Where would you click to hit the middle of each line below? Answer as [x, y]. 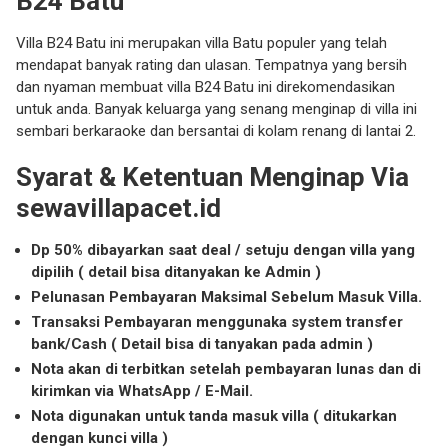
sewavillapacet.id [118, 207]
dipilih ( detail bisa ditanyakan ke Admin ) [176, 271]
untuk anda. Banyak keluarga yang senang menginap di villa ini [216, 108]
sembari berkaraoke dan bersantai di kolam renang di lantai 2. [216, 130]
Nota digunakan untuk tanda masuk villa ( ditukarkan [214, 415]
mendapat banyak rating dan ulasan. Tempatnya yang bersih [211, 64]
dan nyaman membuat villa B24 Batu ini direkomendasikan [205, 86]
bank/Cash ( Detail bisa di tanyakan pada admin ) [202, 343]
